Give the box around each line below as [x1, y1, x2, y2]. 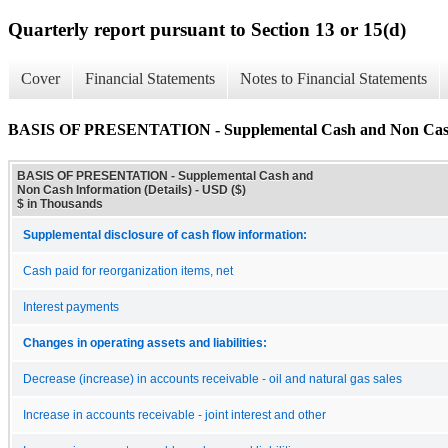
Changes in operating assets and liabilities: [23, 336, 267, 349]
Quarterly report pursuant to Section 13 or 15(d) [8, 18, 406, 40]
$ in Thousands [17, 196, 103, 211]
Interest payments [23, 300, 119, 313]
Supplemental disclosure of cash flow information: [23, 228, 307, 241]
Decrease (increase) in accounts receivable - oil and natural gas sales [23, 372, 402, 385]
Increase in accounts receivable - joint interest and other [23, 408, 326, 421]
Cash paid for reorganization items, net [23, 264, 233, 277]
